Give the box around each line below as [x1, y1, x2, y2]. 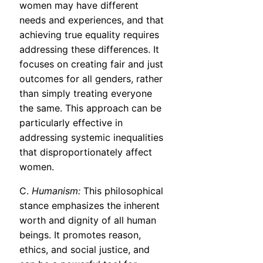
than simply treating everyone [19, 87, 152, 100]
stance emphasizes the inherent [19, 200, 160, 212]
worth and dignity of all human [19, 214, 156, 227]
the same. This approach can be [19, 102, 161, 114]
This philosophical [80, 185, 163, 197]
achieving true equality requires [19, 29, 159, 41]
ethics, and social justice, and [19, 244, 150, 256]
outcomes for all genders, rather [19, 73, 163, 85]
